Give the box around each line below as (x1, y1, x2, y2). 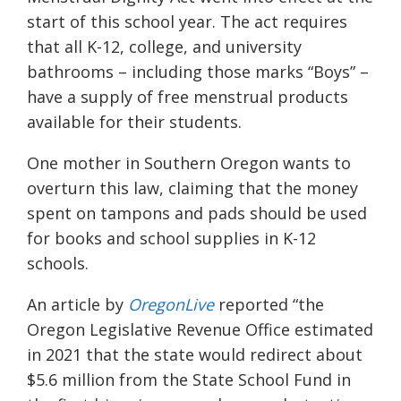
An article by (27, 294, 128, 316)
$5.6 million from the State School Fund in (27, 369, 351, 391)
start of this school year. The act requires (27, 11, 347, 33)
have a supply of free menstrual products (27, 86, 348, 108)
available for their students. (27, 111, 242, 133)
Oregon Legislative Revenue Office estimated (27, 319, 373, 341)
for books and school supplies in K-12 (27, 227, 316, 250)
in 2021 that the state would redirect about (27, 344, 363, 366)
